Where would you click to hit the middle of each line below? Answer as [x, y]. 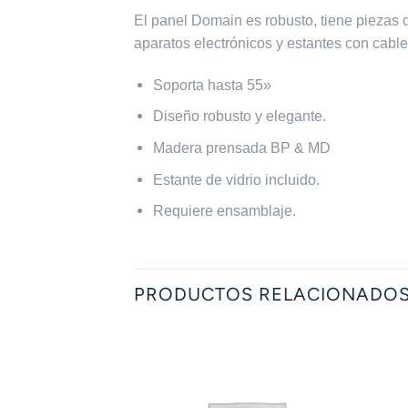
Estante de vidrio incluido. [236, 179]
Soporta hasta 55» [212, 85]
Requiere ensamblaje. [226, 211]
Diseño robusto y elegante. [239, 117]
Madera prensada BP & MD [241, 148]
